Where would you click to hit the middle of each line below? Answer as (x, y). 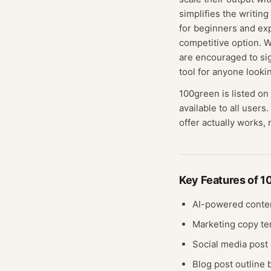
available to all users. (224, 108)
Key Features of (220, 180)
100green (199, 93)
